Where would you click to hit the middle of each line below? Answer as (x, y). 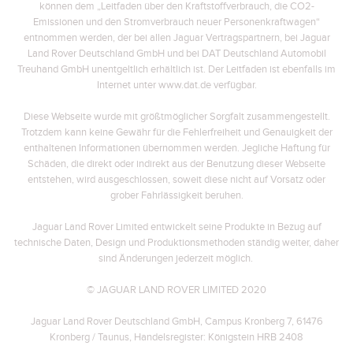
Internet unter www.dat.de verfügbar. (176, 85)
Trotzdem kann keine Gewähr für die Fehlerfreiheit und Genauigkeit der (176, 132)
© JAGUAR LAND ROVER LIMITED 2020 (176, 290)
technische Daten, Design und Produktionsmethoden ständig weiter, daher (176, 243)
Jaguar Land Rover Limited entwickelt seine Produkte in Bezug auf (176, 227)
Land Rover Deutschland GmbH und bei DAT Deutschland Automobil (176, 54)
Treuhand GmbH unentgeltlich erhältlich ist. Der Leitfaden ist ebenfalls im (176, 69)
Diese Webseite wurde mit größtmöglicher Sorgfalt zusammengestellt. (176, 117)
